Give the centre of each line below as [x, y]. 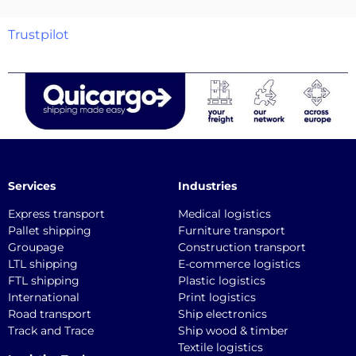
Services [32, 186]
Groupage [36, 248]
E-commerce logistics [239, 264]
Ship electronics [222, 314]
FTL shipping [44, 281]
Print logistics [217, 298]
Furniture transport [232, 231]
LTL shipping [43, 264]
